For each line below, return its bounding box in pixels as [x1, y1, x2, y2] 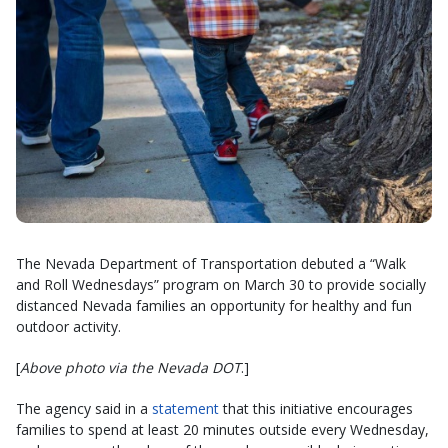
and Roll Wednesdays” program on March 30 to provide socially [16, 274, 426, 294]
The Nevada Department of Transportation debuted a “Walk [16, 253, 406, 273]
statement [152, 398, 219, 418]
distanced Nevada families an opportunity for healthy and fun [16, 295, 412, 315]
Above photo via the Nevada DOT [20, 357, 241, 377]
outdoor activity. [16, 316, 121, 336]
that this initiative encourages [219, 398, 413, 418]
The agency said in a [16, 398, 152, 418]
